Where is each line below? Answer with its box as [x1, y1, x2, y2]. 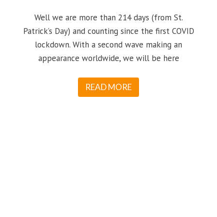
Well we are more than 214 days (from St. [34, 12, 183, 23]
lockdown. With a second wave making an [35, 39, 182, 50]
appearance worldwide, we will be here [38, 52, 179, 63]
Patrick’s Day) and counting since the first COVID [23, 25, 194, 36]
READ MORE [85, 81, 132, 92]
